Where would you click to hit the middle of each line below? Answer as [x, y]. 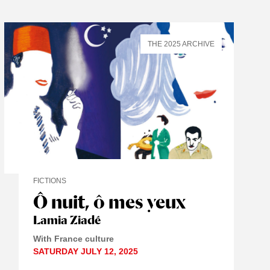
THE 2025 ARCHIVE [181, 44]
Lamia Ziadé [67, 220]
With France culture [73, 239]
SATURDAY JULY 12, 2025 [85, 252]
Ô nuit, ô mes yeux [109, 202]
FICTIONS [49, 181]
